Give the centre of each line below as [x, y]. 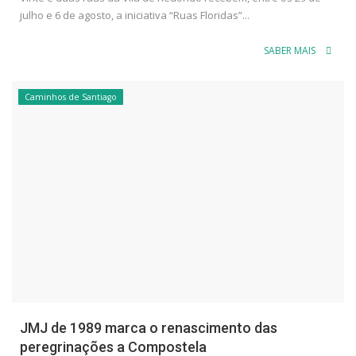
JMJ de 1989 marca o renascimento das [149, 327]
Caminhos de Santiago [71, 97]
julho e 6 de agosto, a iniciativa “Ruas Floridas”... [135, 15]
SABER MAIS [291, 51]
